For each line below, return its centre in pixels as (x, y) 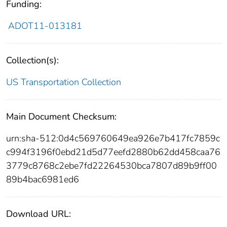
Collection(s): (32, 61)
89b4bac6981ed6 (43, 180)
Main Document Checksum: (61, 117)
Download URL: (39, 214)
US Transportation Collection (64, 82)
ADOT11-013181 (45, 26)
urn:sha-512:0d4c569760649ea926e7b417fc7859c (113, 139)
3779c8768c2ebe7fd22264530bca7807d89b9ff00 (111, 166)
